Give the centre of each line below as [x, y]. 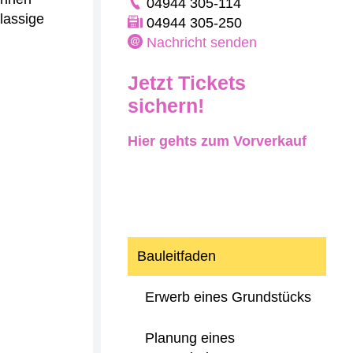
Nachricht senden [202, 43]
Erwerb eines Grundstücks [228, 297]
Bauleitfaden [176, 256]
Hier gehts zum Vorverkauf [217, 141]
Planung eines [190, 338]
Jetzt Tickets [187, 83]
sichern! [166, 106]
